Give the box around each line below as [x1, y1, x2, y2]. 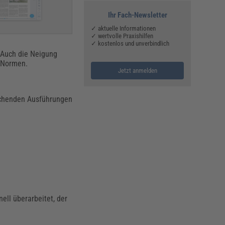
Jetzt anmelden [118, 67, 157, 75]
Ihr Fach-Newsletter [107, 11, 167, 20]
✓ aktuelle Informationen [91, 25, 156, 33]
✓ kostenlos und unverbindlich [91, 40, 170, 48]
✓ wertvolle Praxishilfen [91, 32, 154, 40]
